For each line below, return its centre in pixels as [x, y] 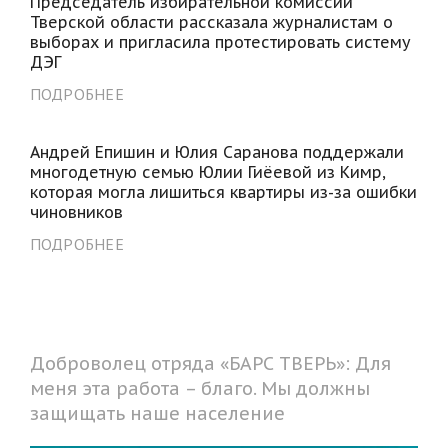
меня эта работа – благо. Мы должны [199, 388]
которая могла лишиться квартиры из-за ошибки [223, 191]
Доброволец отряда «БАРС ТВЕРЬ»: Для [210, 363]
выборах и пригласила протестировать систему [220, 41]
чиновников [76, 211]
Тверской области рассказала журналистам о [211, 21]
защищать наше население [157, 413]
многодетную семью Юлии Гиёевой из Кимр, [207, 171]
